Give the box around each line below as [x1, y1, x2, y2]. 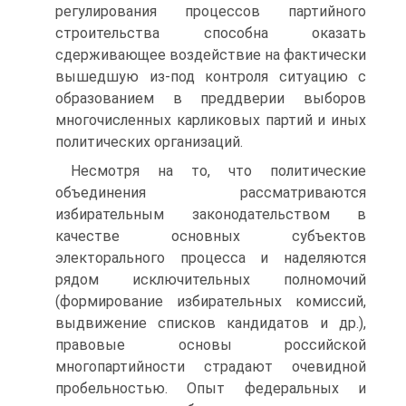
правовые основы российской [55, 336, 366, 353]
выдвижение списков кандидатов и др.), [55, 314, 366, 332]
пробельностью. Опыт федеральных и [55, 380, 366, 397]
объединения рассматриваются [55, 184, 366, 201]
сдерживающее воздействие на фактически [55, 46, 366, 63]
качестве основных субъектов [55, 227, 366, 245]
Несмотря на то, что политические [71, 162, 366, 179]
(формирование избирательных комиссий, [55, 293, 366, 310]
